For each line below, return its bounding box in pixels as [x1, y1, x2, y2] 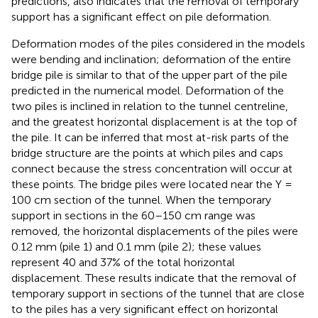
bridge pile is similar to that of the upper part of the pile [11, 67, 287, 82]
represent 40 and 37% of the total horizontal [11, 255, 235, 269]
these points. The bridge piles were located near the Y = [11, 177, 292, 191]
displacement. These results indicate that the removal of [11, 270, 296, 285]
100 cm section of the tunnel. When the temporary [11, 192, 271, 207]
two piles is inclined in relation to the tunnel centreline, [11, 99, 288, 113]
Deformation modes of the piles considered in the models [11, 36, 305, 50]
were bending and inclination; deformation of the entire [11, 52, 291, 66]
